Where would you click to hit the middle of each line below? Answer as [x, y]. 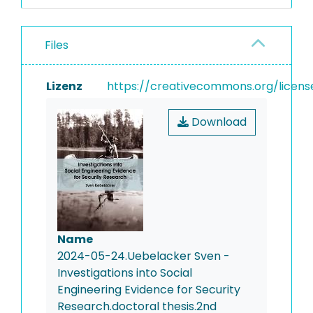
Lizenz [64, 86]
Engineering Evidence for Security [149, 290]
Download [218, 122]
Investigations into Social [125, 273]
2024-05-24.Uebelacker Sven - [144, 256]
